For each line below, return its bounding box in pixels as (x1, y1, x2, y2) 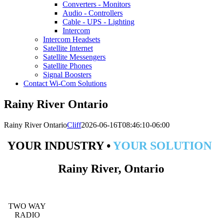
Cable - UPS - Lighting (63, 18, 134, 26)
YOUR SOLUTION (113, 139, 212, 153)
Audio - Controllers (63, 9, 123, 18)
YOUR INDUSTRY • (7, 139, 113, 153)
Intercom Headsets (43, 35, 100, 44)
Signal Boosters (43, 70, 91, 79)
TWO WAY (8, 201, 46, 210)
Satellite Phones (43, 62, 92, 70)
